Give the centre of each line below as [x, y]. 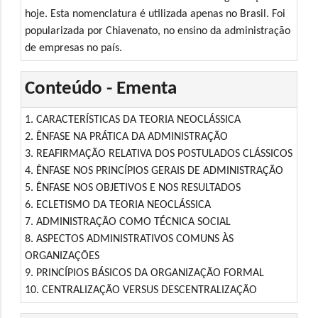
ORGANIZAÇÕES [62, 256]
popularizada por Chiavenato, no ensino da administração [158, 31]
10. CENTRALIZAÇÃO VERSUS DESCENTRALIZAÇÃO [141, 290]
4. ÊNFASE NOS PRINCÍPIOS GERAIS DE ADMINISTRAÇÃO [154, 171]
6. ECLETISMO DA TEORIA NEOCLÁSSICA [118, 205]
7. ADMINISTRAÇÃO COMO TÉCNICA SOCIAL [128, 222]
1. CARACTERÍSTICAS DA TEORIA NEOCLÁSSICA [133, 120]
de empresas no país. [74, 48]
